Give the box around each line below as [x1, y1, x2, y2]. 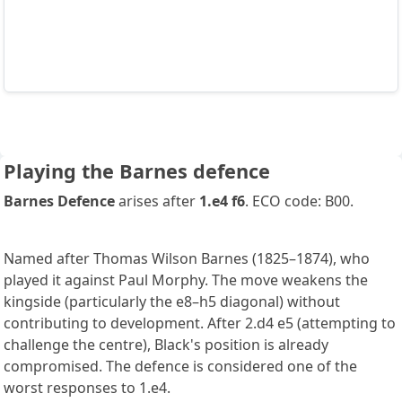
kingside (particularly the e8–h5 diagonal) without [4, 291, 340, 311]
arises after [115, 190, 199, 211]
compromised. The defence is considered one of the [4, 355, 357, 376]
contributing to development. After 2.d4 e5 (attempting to [4, 312, 396, 333]
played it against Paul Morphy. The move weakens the [4, 269, 368, 290]
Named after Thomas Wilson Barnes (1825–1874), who [4, 248, 370, 268]
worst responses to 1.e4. [4, 377, 170, 398]
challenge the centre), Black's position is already [4, 334, 328, 354]
